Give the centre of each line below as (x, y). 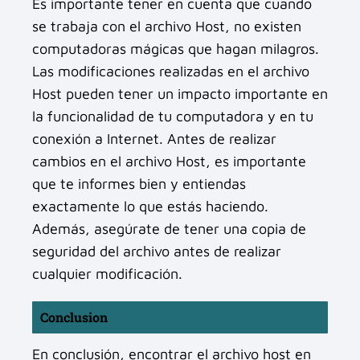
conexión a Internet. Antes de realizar (154, 138)
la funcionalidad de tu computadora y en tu (173, 116)
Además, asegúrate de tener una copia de (169, 228)
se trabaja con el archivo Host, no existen (167, 26)
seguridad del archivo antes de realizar (157, 251)
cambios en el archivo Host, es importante (169, 161)
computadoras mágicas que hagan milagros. (176, 48)
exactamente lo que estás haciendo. (150, 206)
